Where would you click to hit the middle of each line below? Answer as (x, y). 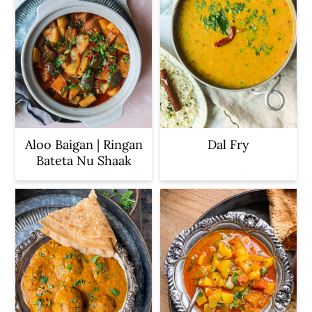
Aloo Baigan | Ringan (84, 144)
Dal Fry (228, 144)
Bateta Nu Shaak (84, 160)
